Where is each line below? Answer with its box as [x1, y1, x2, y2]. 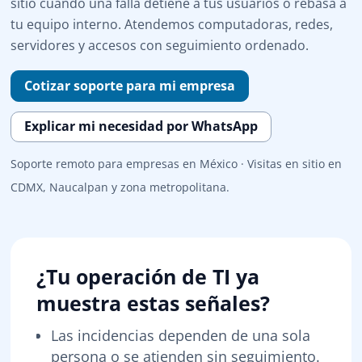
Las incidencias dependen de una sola [51, 326, 311, 346]
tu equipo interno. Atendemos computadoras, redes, [11, 15, 334, 33]
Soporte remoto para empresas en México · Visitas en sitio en [11, 156, 343, 172]
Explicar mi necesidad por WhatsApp [24, 117, 259, 136]
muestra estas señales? [36, 289, 271, 318]
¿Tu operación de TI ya [36, 263, 260, 291]
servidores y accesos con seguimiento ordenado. [11, 36, 309, 54]
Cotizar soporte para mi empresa [24, 76, 236, 95]
